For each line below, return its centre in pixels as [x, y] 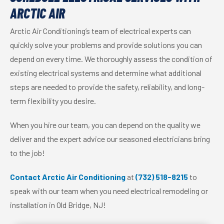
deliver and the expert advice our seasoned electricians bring [110, 139]
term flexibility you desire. [53, 101]
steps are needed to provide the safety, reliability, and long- [107, 87]
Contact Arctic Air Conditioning [68, 177]
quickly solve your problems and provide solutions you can [106, 45]
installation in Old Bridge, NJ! [58, 205]
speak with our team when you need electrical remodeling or [109, 191]
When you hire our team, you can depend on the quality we [105, 125]
